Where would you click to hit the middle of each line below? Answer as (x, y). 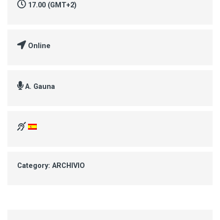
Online (39, 46)
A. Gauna (40, 86)
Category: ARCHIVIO (51, 165)
